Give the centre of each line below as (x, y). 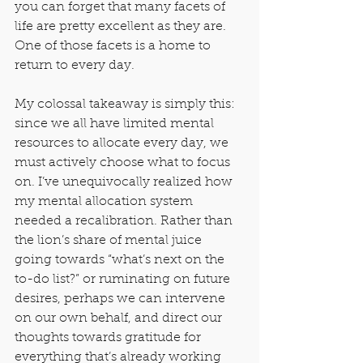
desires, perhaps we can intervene (122, 299)
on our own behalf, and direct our (120, 319)
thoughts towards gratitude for (109, 338)
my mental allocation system (105, 202)
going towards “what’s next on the (121, 261)
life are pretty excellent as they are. (122, 27)
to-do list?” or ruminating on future (124, 280)
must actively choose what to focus (124, 163)
